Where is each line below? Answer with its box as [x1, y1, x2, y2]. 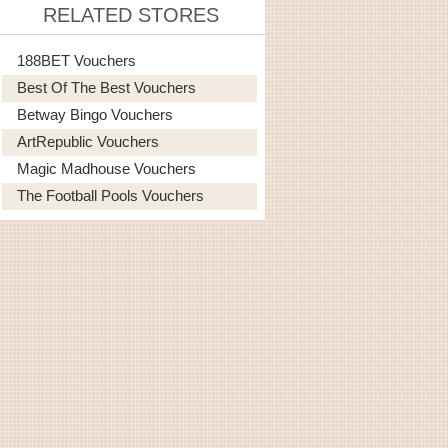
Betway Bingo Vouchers [17, 105, 173, 123]
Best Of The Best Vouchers [17, 78, 196, 96]
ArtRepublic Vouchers [17, 132, 159, 150]
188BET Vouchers [17, 51, 136, 69]
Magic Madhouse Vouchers [17, 159, 196, 177]
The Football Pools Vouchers [17, 186, 204, 204]
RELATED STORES [43, 3, 219, 26]
